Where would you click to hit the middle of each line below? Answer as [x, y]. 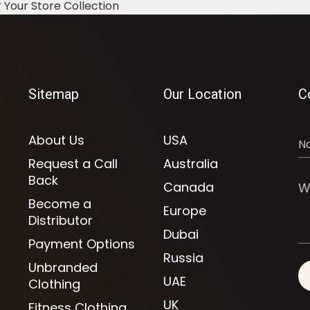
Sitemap [54, 94]
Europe [184, 211]
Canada [188, 188]
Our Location [202, 94]
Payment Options [82, 244]
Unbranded [63, 268]
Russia [183, 258]
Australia [190, 164]
